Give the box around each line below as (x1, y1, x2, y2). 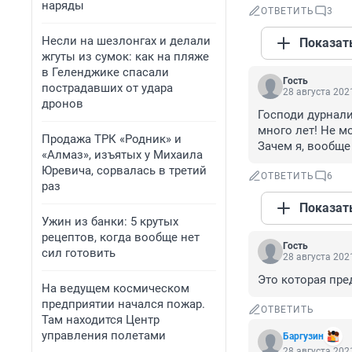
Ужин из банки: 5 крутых (42, 214, 178, 229)
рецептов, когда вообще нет (42, 230, 200, 244)
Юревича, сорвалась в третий (42, 163, 207, 178)
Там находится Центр (42, 313, 159, 327)
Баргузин (283, 331, 324, 343)
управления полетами (42, 328, 166, 343)
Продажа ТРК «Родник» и (42, 132, 181, 146)
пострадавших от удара (42, 81, 173, 95)
